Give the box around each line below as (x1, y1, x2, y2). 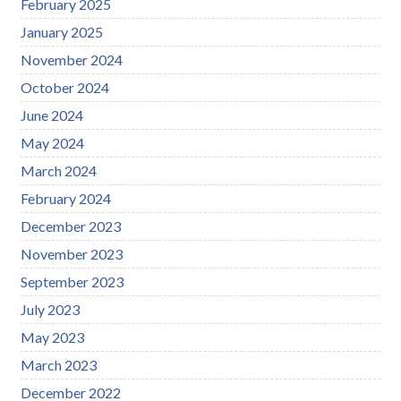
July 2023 (21, 300, 81, 318)
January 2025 (21, 22, 104, 40)
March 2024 (21, 161, 98, 179)
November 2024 (21, 50, 124, 68)
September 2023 (21, 272, 124, 290)
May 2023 (21, 328, 85, 346)
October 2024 (21, 78, 110, 96)
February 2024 (21, 189, 112, 207)
